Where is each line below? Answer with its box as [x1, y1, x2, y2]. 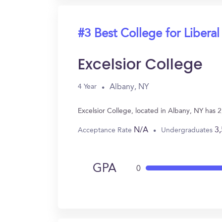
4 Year [78, 83, 97, 90]
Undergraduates [161, 126, 215, 134]
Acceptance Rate [78, 126, 134, 134]
